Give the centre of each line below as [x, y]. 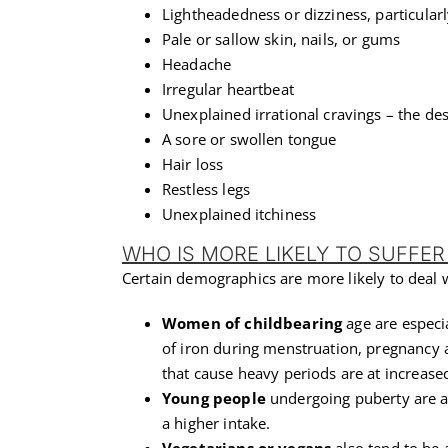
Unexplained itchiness [239, 213]
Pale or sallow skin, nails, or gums [281, 38]
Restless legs [206, 188]
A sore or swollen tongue [249, 138]
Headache [197, 63]
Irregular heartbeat [228, 88]
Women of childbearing [254, 322]
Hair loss [193, 163]
